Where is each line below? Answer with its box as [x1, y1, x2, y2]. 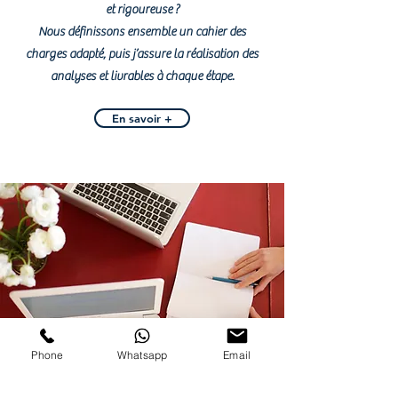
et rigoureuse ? [105, 3, 179, 17]
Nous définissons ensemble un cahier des [38, 25, 246, 39]
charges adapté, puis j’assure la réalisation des [26, 47, 259, 61]
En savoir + [112, 111, 172, 125]
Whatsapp [116, 347, 168, 362]
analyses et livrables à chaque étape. [50, 69, 235, 84]
